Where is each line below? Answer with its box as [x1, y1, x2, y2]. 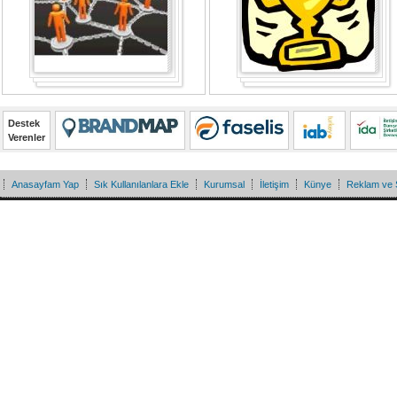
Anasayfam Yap [12, 179, 79, 191]
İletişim [260, 179, 289, 191]
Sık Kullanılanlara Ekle [94, 179, 189, 191]
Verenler [8, 132, 45, 144]
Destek [8, 118, 40, 129]
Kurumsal [204, 179, 245, 191]
